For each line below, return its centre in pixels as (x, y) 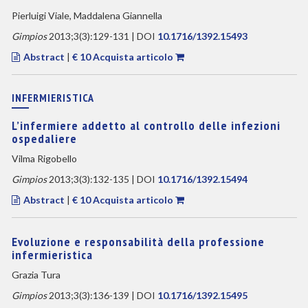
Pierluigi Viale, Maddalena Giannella (87, 15)
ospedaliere (44, 139)
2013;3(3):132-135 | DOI (102, 179)
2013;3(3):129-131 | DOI (102, 36)
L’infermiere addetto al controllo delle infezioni (146, 125)
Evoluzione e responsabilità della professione (138, 242)
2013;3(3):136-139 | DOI (102, 295)
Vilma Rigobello (44, 158)
